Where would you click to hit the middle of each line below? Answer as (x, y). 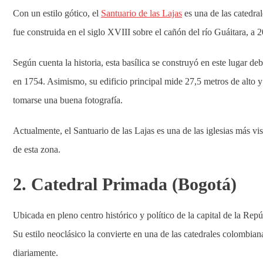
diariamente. (36, 253)
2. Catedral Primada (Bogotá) (125, 184)
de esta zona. (37, 149)
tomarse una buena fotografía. (68, 100)
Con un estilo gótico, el (57, 13)
